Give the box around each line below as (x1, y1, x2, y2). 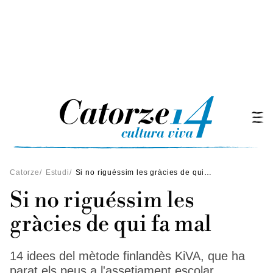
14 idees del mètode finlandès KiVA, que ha (10, 249, 245, 263)
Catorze (10, 168, 40, 177)
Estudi (45, 168, 69, 177)
